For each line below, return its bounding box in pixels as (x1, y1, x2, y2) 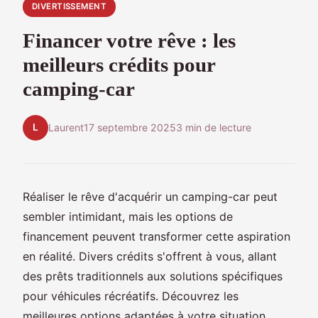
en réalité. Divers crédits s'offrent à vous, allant (23, 248, 277, 263)
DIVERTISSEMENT (31, 1, 107, 12)
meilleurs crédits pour (23, 53, 215, 76)
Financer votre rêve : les (23, 28, 236, 52)
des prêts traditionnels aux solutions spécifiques (23, 268, 283, 283)
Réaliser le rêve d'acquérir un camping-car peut (23, 189, 278, 204)
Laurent (48, 121, 84, 134)
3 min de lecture (176, 121, 251, 134)
